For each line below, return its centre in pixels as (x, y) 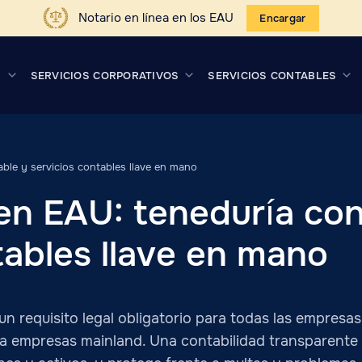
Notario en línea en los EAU (156, 18)
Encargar (283, 18)
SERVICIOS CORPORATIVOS (105, 75)
